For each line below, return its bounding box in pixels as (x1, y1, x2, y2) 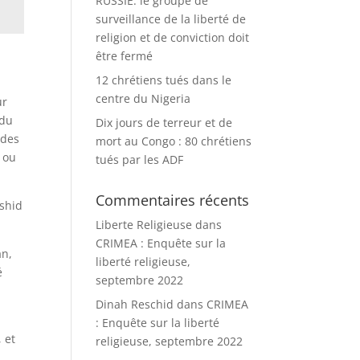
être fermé (96, 48, 153, 63)
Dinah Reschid (96, 297, 174, 312)
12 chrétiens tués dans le (96, 72, 232, 88)
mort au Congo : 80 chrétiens (96, 133, 252, 149)
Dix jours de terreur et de (96, 115, 233, 130)
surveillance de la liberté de (96, 11, 247, 27)
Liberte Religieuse (96, 217, 193, 232)
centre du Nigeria (96, 91, 191, 106)
